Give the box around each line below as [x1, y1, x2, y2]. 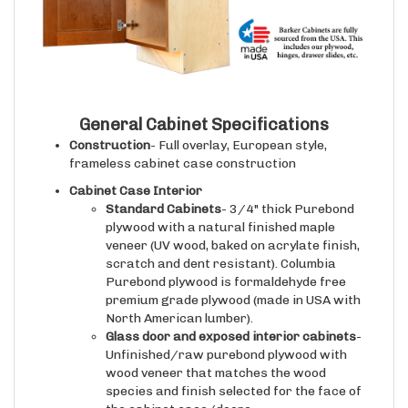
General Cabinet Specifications [79, 97, 329, 118]
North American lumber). [106, 293, 253, 310]
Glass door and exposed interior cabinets [106, 311, 356, 328]
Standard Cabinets [106, 184, 221, 200]
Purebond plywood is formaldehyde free [106, 257, 346, 273]
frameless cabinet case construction [69, 138, 296, 155]
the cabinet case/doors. [106, 384, 254, 401]
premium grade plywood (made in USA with [106, 275, 361, 291]
